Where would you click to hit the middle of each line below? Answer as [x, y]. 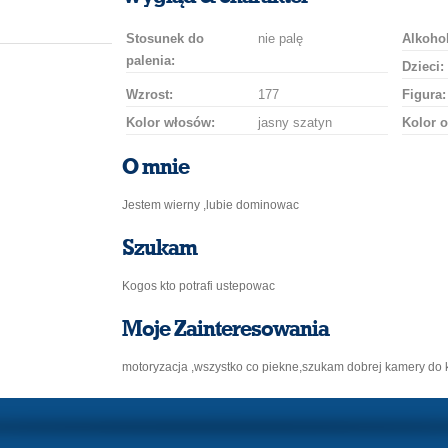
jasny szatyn [295, 122]
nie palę [280, 38]
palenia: [150, 60]
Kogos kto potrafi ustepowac [198, 286]
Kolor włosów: [170, 122]
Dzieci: [423, 66]
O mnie [155, 167]
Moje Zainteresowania [225, 329]
